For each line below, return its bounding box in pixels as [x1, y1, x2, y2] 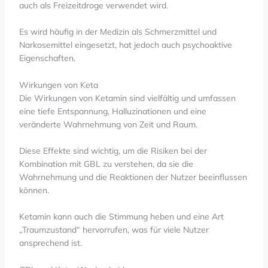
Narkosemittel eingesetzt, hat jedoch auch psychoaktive [19, 39, 232, 51]
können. [19, 185, 49, 196]
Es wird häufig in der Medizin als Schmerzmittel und [19, 26, 217, 38]
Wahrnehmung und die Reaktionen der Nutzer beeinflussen [19, 172, 247, 183]
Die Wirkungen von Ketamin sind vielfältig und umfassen [19, 92, 236, 103]
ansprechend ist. [19, 237, 82, 249]
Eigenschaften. [19, 53, 75, 64]
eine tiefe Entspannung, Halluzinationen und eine [19, 105, 206, 117]
